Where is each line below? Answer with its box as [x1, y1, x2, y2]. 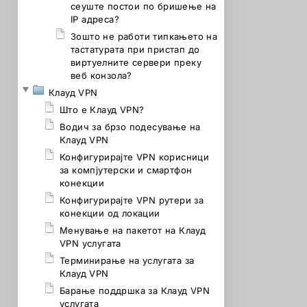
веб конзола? [71, 70, 132, 81]
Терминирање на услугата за [60, 255, 195, 266]
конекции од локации [60, 208, 160, 219]
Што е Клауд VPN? [60, 104, 145, 115]
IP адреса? [71, 14, 119, 25]
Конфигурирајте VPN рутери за [60, 195, 204, 206]
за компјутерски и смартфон [60, 164, 193, 175]
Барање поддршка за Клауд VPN [60, 285, 210, 296]
